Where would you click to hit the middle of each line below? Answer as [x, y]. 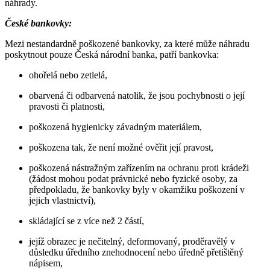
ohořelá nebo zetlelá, [68, 75]
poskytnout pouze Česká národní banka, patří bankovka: [112, 54]
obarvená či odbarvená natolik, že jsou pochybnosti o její [137, 95]
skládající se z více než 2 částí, [86, 221]
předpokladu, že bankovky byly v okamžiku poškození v [137, 189]
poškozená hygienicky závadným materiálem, [115, 127]
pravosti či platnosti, [67, 106]
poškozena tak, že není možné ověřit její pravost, [121, 147]
